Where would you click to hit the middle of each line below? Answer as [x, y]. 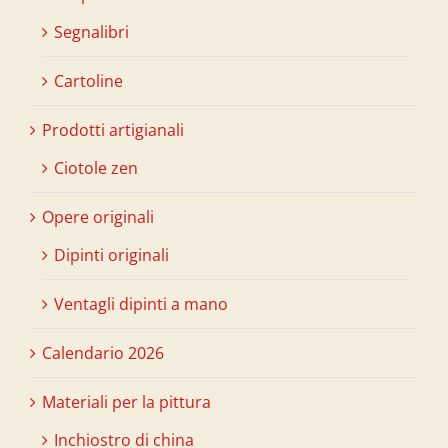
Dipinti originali [111, 254]
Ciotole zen [96, 167]
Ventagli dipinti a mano [141, 303]
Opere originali [98, 216]
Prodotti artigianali [113, 129]
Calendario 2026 [103, 352]
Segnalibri [91, 31]
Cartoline [88, 80]
